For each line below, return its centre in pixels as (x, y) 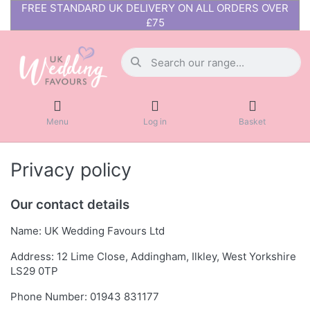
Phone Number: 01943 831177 (85, 297)
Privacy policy (71, 170)
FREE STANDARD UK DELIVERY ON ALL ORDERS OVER (155, 8)
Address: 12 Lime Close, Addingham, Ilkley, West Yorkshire (153, 257)
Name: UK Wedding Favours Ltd (88, 231)
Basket (253, 121)
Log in (155, 121)
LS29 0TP (34, 271)
